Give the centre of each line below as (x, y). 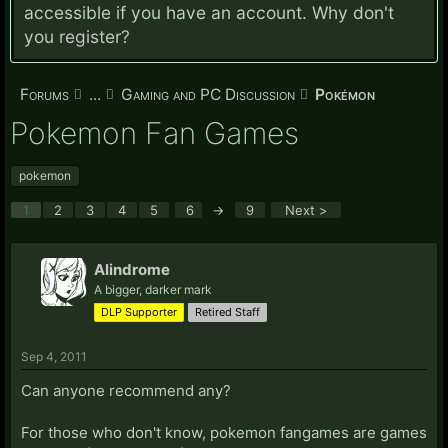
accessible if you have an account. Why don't (209, 12)
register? (94, 36)
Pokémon (345, 94)
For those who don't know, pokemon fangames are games (224, 432)
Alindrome (132, 269)
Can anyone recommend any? (126, 390)
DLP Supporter (139, 311)
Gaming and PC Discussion (208, 94)
